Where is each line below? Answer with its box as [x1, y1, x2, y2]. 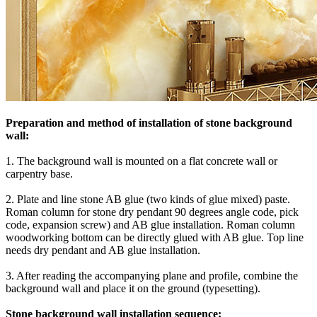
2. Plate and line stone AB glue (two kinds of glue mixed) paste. [6, 192, 290, 205]
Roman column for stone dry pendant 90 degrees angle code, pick [6, 205, 299, 218]
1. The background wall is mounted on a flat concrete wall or [6, 154, 277, 167]
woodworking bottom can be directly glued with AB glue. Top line [6, 231, 304, 243]
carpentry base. [6, 167, 73, 180]
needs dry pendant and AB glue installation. [6, 243, 200, 256]
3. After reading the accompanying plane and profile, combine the [6, 269, 298, 282]
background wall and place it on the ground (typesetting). [6, 282, 260, 294]
